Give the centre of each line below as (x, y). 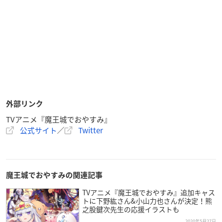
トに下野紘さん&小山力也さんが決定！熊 (147, 200)
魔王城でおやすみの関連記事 (54, 175)
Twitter (91, 130)
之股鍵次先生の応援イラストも (131, 209)
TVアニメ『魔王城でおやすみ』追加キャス (148, 192)
